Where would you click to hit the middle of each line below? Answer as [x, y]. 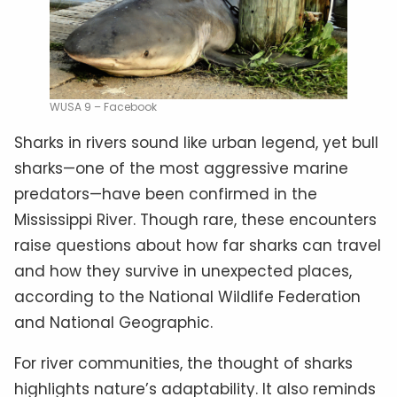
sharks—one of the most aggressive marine [181, 169]
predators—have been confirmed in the [166, 195]
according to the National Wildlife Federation [187, 297]
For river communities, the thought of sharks [183, 364]
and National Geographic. [113, 323]
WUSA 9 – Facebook [103, 107]
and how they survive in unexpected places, [183, 272]
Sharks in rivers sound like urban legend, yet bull [196, 143]
